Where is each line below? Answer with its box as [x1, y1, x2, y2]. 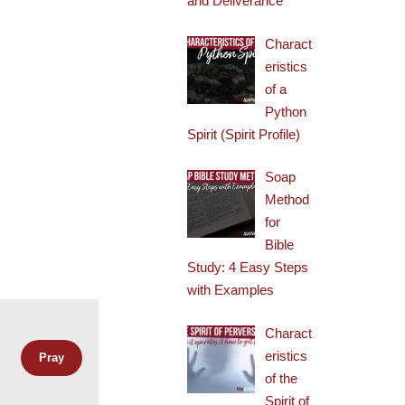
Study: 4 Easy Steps [187, 259, 309, 275]
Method [265, 192, 310, 207]
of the [265, 370, 298, 386]
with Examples [187, 282, 275, 297]
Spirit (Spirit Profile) [187, 126, 301, 142]
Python [265, 103, 307, 119]
